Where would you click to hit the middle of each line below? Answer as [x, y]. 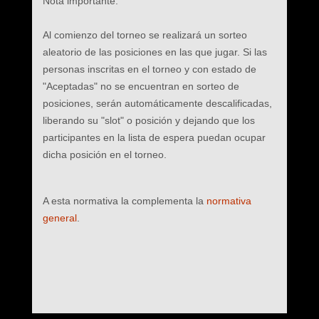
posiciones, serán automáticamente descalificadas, [157, 103]
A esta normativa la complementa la [124, 201]
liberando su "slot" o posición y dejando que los [148, 120]
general [59, 218]
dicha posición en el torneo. [104, 155]
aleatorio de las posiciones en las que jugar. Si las [155, 52]
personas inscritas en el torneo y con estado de [149, 69]
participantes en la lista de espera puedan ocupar [154, 137]
